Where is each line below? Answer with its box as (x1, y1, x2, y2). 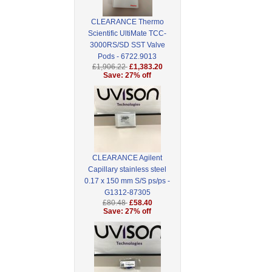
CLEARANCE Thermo (90, 18, 164, 27)
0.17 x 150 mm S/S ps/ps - (84, 177, 171, 186)
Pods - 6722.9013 (98, 52, 157, 61)
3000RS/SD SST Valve (89, 41, 165, 50)
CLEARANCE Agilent (92, 154, 163, 163)
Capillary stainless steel (88, 165, 167, 174)
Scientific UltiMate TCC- (88, 29, 167, 38)
